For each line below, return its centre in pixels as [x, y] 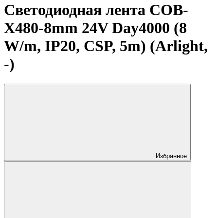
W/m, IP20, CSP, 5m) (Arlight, [106, 46]
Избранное [171, 156]
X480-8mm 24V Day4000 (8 [95, 28]
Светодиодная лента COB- [96, 10]
